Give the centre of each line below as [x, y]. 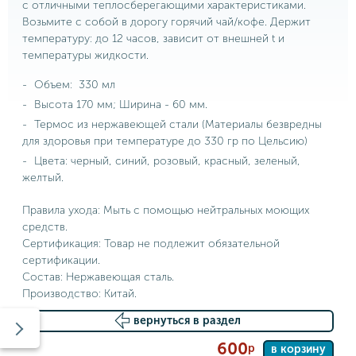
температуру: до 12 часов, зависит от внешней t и [153, 39]
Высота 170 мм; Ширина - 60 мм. [119, 104]
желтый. [43, 178]
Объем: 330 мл [73, 85]
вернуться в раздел [187, 321]
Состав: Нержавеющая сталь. [98, 277]
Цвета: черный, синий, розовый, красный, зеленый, [166, 161]
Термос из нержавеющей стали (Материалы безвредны [176, 124]
